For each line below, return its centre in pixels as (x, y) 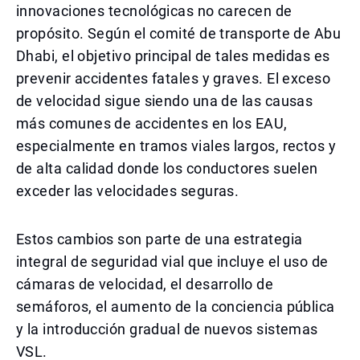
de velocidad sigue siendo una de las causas (165, 101)
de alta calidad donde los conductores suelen (167, 168)
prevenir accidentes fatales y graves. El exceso (174, 78)
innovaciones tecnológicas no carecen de (154, 11)
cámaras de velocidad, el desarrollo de (145, 284)
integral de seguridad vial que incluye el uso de (172, 262)
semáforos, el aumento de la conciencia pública (176, 307)
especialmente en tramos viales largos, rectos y (176, 146)
